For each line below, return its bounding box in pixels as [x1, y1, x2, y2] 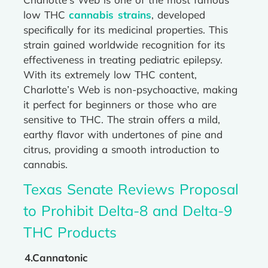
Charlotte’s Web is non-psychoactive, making [23, 83, 237, 96]
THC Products [23, 223, 117, 241]
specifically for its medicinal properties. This [23, 23, 228, 36]
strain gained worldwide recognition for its [23, 38, 225, 51]
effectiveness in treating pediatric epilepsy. [23, 53, 223, 66]
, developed [151, 8, 205, 21]
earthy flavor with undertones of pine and [23, 128, 223, 141]
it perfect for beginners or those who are [23, 98, 217, 111]
